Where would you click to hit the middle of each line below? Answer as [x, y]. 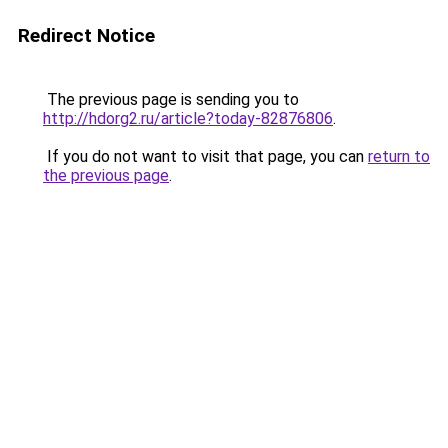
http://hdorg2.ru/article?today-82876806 [188, 118]
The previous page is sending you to [171, 99]
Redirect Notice [86, 35]
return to [399, 156]
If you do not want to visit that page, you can [205, 156]
